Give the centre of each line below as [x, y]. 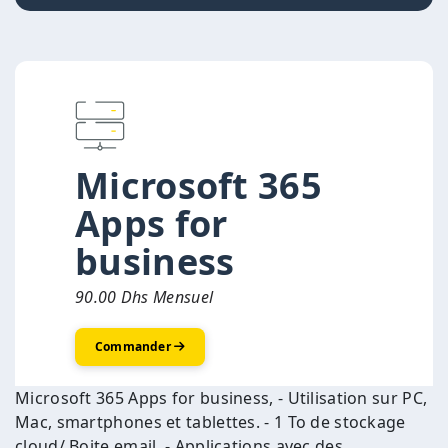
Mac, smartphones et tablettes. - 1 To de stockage [210, 422]
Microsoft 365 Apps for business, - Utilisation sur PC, [221, 398]
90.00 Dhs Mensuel [144, 297]
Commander [134, 347]
